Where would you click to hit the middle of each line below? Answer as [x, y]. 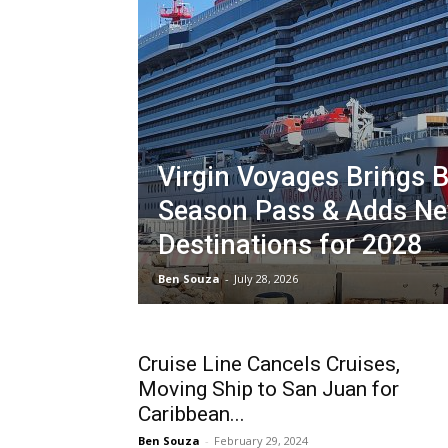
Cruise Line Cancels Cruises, [269, 364]
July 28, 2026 [266, 279]
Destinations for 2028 [290, 245]
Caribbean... [191, 414]
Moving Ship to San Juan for [268, 389]
